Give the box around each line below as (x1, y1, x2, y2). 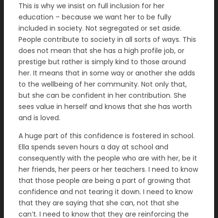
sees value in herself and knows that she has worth (18, 102, 192, 111)
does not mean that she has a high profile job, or (18, 46, 184, 55)
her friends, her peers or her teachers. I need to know (18, 164, 198, 174)
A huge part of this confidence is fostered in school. (18, 131, 195, 141)
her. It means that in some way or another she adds (18, 68, 195, 78)
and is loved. (18, 113, 60, 123)
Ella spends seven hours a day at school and (18, 142, 168, 152)
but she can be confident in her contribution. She (18, 91, 186, 100)
